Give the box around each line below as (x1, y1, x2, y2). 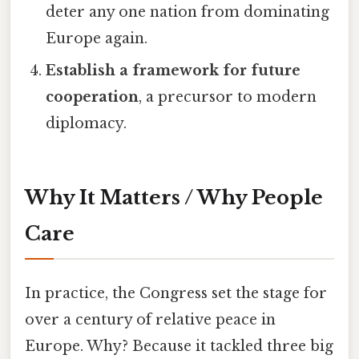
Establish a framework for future (46, 61, 301, 79)
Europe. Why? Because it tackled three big (25, 337, 333, 355)
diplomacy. (46, 114, 127, 132)
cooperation (46, 87, 139, 106)
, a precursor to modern (139, 87, 317, 106)
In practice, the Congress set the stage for (25, 284, 327, 302)
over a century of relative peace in (25, 310, 276, 329)
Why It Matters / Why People (25, 185, 323, 209)
